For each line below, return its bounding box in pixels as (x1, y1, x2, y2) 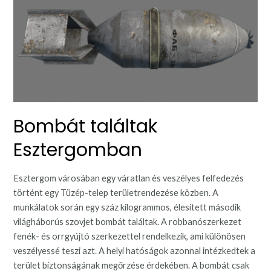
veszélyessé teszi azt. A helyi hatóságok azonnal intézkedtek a (13, 246, 256, 256)
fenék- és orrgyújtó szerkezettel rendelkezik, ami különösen (13, 231, 246, 242)
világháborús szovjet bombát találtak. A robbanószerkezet (13, 217, 242, 227)
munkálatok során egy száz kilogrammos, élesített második (13, 202, 241, 213)
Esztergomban (13, 137, 143, 163)
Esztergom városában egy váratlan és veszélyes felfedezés (13, 173, 244, 184)
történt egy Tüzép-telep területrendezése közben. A (13, 188, 219, 198)
